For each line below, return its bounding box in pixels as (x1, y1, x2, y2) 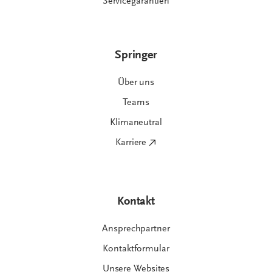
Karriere (115, 137, 147, 148)
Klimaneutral (110, 117, 162, 127)
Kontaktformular (103, 243, 169, 254)
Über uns (117, 77, 155, 87)
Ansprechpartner (102, 223, 170, 234)
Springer (114, 49, 158, 61)
